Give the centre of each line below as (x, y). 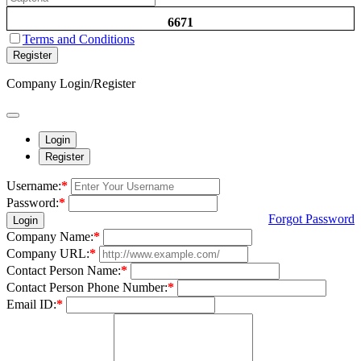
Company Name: (50, 236)
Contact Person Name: (64, 270)
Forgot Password (311, 218)
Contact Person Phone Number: (87, 287)
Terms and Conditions (79, 39)
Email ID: (31, 304)
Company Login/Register (71, 83)
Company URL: (48, 253)
